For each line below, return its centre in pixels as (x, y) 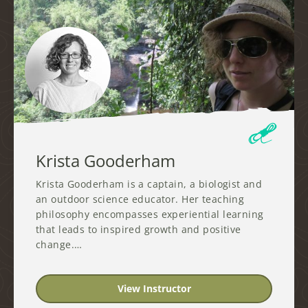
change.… (59, 244)
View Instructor (154, 289)
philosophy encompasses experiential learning (150, 214)
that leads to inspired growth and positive (139, 229)
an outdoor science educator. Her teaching (140, 199)
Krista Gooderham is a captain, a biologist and (149, 184)
